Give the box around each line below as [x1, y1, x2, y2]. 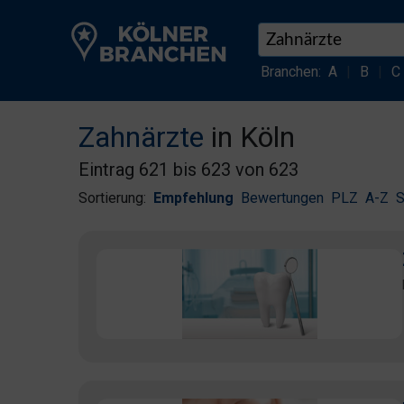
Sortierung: [78, 189, 146, 207]
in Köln [204, 120, 295, 154]
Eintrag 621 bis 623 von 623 [78, 159, 298, 180]
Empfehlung [153, 189, 234, 207]
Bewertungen [241, 189, 324, 207]
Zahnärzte [78, 120, 204, 154]
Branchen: [260, 63, 321, 80]
